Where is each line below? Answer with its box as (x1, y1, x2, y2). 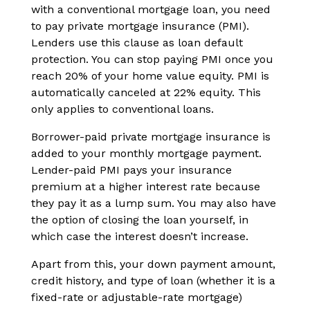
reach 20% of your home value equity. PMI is (31, 69, 269, 83)
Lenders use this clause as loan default (31, 36, 243, 50)
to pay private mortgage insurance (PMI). (31, 19, 249, 33)
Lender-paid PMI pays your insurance (31, 163, 232, 177)
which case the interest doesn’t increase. (31, 230, 248, 244)
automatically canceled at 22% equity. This (31, 86, 261, 100)
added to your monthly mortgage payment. (31, 147, 262, 161)
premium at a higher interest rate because (31, 180, 260, 194)
